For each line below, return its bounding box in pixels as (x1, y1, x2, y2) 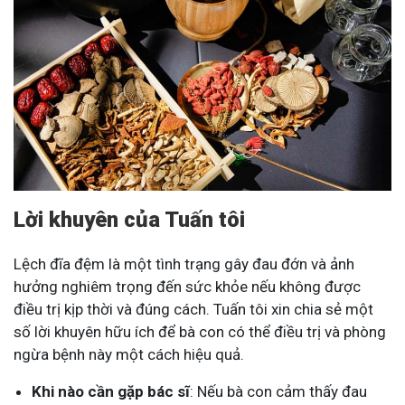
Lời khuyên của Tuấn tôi (14, 206, 245, 232)
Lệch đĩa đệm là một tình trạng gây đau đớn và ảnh (14, 254, 354, 273)
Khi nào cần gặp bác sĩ (32, 381, 190, 400)
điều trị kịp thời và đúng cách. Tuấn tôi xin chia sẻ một (14, 299, 373, 318)
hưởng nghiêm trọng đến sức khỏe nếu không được (14, 277, 361, 296)
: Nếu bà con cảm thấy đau (190, 381, 367, 400)
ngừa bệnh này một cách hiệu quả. (14, 344, 244, 363)
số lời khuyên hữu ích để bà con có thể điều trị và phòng (14, 322, 386, 341)
